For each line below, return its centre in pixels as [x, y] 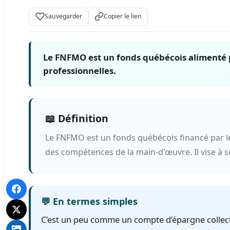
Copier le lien [123, 16]
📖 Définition [77, 118]
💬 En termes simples [90, 201]
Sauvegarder [63, 16]
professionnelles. [80, 70]
